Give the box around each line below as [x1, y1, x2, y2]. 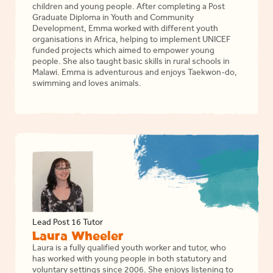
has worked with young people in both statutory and [32, 256, 227, 264]
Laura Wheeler [32, 231, 124, 242]
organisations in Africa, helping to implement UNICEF [32, 37, 231, 45]
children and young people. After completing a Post [32, 4, 225, 12]
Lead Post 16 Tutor [32, 219, 104, 228]
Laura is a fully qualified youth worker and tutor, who [32, 245, 227, 253]
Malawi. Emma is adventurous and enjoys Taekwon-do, [32, 69, 238, 78]
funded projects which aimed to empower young [32, 48, 215, 56]
